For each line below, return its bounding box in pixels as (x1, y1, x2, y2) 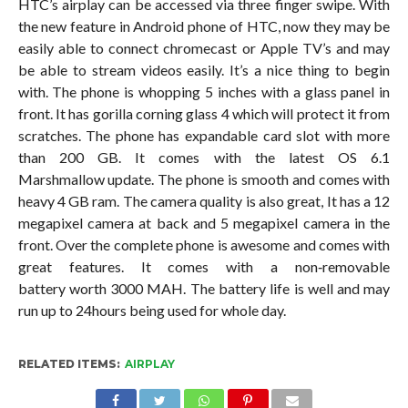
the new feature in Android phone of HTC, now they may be (17, 16, 391, 35)
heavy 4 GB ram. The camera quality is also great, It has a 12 (17, 191, 391, 209)
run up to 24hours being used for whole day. (17, 301, 286, 319)
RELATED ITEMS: (17, 356, 120, 371)
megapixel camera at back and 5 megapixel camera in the (17, 213, 391, 231)
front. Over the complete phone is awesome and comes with (17, 235, 391, 253)
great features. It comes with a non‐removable (17, 257, 391, 275)
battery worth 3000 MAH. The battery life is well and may (17, 279, 391, 297)
